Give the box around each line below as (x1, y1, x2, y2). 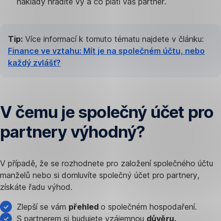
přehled (69, 201, 101, 212)
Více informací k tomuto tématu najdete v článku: (23, 34, 204, 44)
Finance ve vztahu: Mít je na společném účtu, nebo (8, 45, 205, 56)
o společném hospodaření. (101, 201, 197, 212)
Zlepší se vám (17, 201, 69, 212)
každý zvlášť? (8, 57, 61, 68)
